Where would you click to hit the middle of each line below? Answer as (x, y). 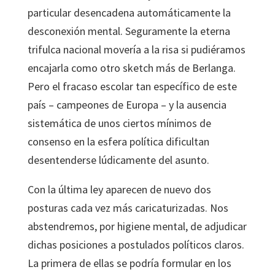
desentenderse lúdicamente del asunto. (118, 160)
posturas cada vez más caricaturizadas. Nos (128, 208)
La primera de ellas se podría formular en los (129, 263)
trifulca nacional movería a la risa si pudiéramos (136, 49)
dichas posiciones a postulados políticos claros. (136, 245)
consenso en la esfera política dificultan (118, 141)
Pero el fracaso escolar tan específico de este (132, 86)
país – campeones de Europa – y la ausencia (127, 105)
